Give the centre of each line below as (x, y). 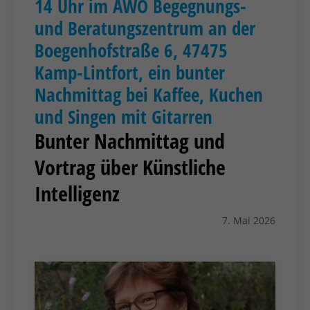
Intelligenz (77, 194)
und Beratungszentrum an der (145, 28)
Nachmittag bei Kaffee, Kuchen (149, 95)
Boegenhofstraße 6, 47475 (131, 51)
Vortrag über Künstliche (130, 167)
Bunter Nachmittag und (130, 141)
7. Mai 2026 (249, 221)
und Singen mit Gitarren (124, 117)
